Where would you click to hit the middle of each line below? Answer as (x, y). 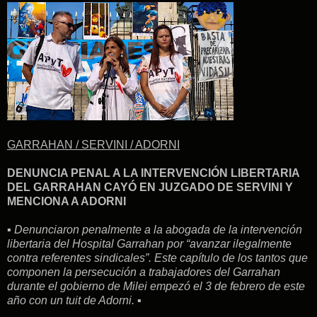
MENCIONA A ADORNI (67, 201)
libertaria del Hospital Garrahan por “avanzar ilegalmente (149, 243)
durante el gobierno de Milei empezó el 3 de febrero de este (156, 286)
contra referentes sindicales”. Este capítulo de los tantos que (157, 258)
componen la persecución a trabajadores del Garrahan (144, 272)
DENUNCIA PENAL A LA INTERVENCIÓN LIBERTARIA (153, 173)
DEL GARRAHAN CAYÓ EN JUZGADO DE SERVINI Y (150, 187)
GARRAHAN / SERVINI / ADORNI (93, 144)
